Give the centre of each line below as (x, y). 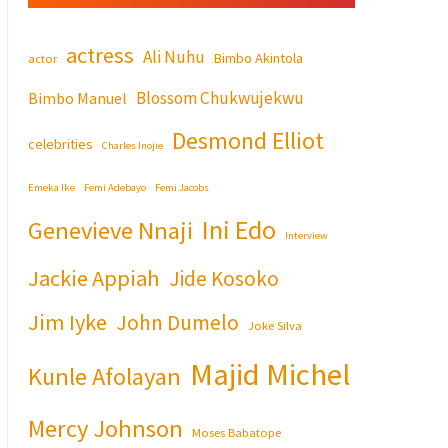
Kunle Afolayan (104, 376)
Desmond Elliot (248, 140)
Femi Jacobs (182, 187)
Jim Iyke (67, 321)
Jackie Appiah (94, 277)
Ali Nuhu (174, 56)
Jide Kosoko (224, 278)
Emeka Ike (51, 187)
